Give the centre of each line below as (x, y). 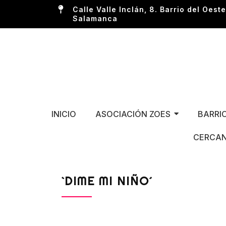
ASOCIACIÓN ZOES (133, 114)
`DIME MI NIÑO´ (107, 180)
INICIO (64, 114)
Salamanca (95, 18)
